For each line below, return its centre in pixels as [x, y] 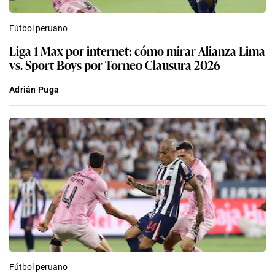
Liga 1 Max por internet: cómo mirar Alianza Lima [137, 51]
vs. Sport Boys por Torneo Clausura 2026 [115, 65]
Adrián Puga [34, 90]
